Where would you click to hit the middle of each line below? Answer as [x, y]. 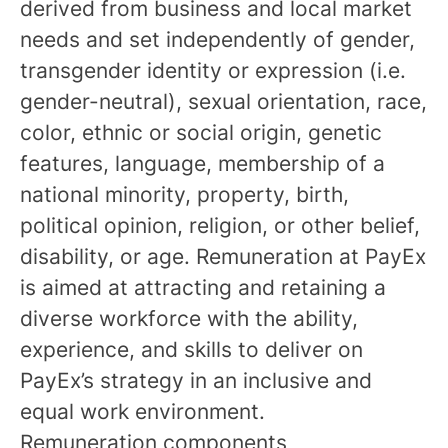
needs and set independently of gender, [217, 39]
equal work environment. [142, 411]
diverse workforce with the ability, [189, 318]
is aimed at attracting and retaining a [203, 287]
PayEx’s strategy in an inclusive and [196, 380]
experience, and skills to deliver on [191, 349]
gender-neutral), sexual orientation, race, [223, 101]
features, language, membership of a [202, 163]
